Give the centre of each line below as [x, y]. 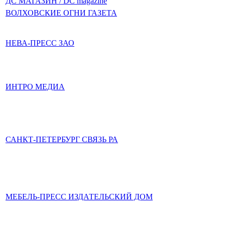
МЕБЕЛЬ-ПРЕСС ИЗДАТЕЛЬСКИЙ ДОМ [79, 197]
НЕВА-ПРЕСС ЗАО [40, 43]
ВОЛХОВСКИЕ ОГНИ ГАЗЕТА [61, 13]
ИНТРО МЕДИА [35, 87]
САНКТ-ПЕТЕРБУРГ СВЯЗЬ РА [62, 139]
